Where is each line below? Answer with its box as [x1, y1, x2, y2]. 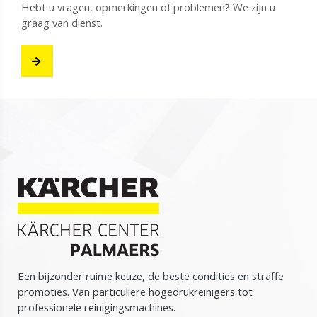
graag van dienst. [21, 16, 103, 30]
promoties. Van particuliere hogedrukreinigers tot [18, 284, 253, 299]
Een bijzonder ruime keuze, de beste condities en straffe [18, 268, 284, 283]
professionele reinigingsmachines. [18, 299, 175, 314]
